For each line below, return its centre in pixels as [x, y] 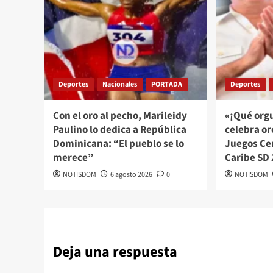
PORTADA [167, 84]
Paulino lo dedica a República [120, 129]
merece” [73, 158]
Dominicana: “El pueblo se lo [119, 144]
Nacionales [120, 84]
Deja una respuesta [115, 252]
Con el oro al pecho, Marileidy [120, 115]
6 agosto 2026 [131, 174]
